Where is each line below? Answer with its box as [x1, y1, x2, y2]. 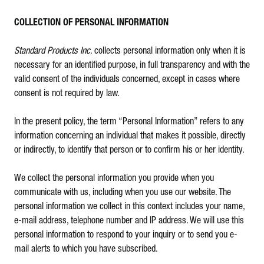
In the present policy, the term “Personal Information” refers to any [14, 118, 244, 126]
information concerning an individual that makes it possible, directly [14, 132, 246, 140]
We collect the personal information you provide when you [14, 174, 214, 183]
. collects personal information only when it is [90, 47, 246, 55]
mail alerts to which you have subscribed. [14, 245, 158, 253]
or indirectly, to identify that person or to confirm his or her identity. [14, 146, 245, 154]
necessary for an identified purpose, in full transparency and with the [14, 61, 250, 70]
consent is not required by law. [14, 90, 120, 98]
